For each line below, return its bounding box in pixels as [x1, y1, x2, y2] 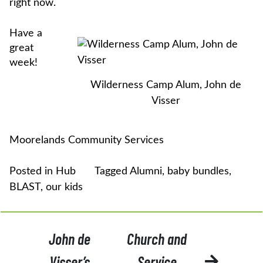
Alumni [130, 166, 162, 177]
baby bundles [167, 166, 229, 177]
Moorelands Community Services [9, 135, 164, 146]
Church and [127, 230, 187, 248]
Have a [9, 28, 42, 39]
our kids [46, 182, 83, 193]
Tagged [95, 166, 130, 177]
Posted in [9, 166, 56, 177]
